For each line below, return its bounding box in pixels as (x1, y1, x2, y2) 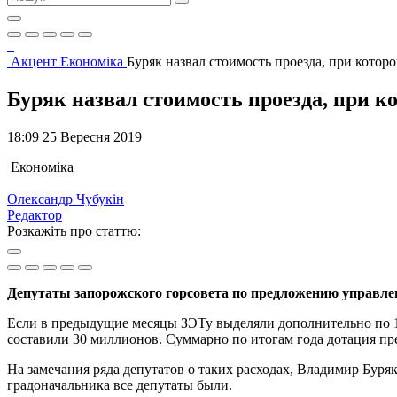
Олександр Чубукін (7, 191, 124, 206)
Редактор (7, 206, 62, 222)
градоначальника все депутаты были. (7, 377, 232, 393)
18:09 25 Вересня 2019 (7, 128, 142, 144)
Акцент (11, 54, 60, 69)
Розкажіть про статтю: (7, 222, 141, 238)
